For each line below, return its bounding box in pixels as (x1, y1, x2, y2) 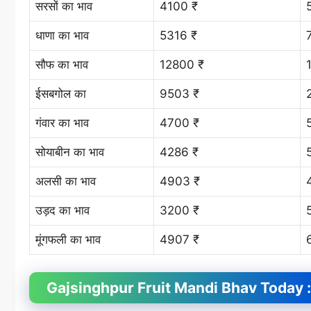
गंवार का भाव (35, 115, 89, 130)
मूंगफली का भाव (35, 232, 101, 246)
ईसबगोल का (35, 86, 86, 101)
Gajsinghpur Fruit (47, 279, 174, 297)
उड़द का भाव (35, 203, 90, 217)
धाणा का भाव (35, 28, 89, 42)
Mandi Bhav (174, 279, 260, 297)
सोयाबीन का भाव (35, 144, 104, 159)
